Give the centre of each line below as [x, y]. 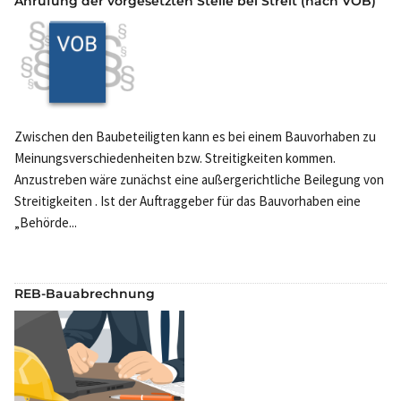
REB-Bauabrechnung [85, 294]
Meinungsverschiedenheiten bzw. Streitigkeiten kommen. [175, 158]
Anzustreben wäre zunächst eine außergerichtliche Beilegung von [199, 180]
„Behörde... [46, 223]
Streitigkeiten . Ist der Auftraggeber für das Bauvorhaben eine [188, 201]
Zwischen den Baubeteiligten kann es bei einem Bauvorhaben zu [195, 137]
